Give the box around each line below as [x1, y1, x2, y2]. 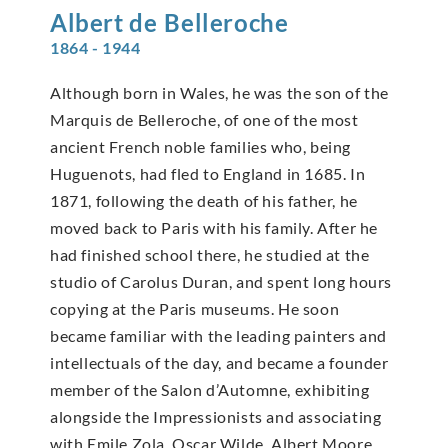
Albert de [50, 7, 158, 37]
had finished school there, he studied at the [50, 244, 370, 264]
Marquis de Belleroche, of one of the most [50, 109, 359, 129]
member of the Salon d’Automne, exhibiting [50, 379, 370, 399]
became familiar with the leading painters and [50, 325, 388, 345]
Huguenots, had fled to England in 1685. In [50, 163, 366, 183]
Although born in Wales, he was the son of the [50, 82, 390, 102]
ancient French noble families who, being [50, 136, 352, 156]
